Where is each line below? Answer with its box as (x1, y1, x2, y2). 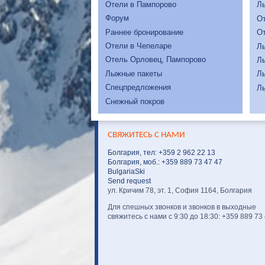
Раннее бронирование (105, 27, 183, 37)
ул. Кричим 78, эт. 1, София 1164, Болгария (108, 187, 252, 195)
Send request (108, 177, 151, 185)
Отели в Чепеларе (105, 41, 172, 51)
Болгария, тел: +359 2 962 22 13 (108, 149, 215, 157)
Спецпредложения (105, 83, 171, 92)
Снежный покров (105, 96, 164, 106)
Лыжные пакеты (105, 69, 162, 78)
